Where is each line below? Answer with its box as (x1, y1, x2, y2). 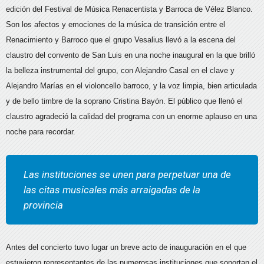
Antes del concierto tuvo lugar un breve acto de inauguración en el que (6, 243, 246, 252)
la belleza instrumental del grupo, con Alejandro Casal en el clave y (6, 66, 235, 75)
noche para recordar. (6, 127, 75, 137)
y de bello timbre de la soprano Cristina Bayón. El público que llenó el (6, 97, 243, 106)
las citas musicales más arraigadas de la (24, 184, 200, 196)
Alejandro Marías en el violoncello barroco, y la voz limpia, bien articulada (6, 81, 257, 91)
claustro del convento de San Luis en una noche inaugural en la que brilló (6, 51, 255, 60)
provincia (24, 199, 63, 212)
